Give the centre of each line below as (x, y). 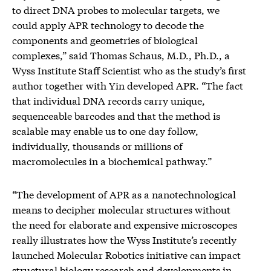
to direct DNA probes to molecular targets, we (116, 9)
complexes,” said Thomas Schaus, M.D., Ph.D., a (121, 54)
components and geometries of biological (105, 39)
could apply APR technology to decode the (108, 24)
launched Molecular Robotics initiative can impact (126, 254)
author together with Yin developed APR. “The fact (128, 85)
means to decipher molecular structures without (121, 209)
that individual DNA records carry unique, (109, 100)
